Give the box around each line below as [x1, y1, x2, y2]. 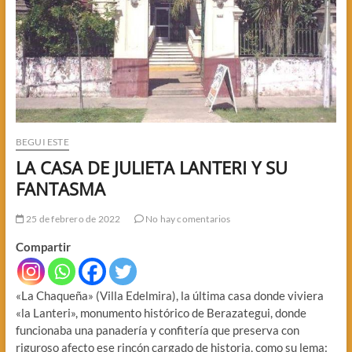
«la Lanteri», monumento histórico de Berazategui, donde [15, 305, 306, 320]
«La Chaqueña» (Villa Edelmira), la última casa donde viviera [15, 288, 324, 302]
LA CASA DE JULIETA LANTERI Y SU [15, 155, 288, 179]
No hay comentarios [143, 212, 231, 225]
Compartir [15, 239, 71, 254]
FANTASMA [15, 176, 105, 200]
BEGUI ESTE [15, 135, 69, 148]
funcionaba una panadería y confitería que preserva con [15, 322, 299, 337]
